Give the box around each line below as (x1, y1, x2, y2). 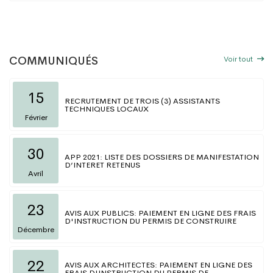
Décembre (17, 224, 54, 235)
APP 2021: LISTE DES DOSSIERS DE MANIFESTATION (65, 151, 259, 162)
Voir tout (224, 54, 255, 65)
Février (24, 112, 48, 123)
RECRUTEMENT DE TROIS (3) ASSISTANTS (65, 95, 220, 106)
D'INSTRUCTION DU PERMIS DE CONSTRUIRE (65, 215, 236, 226)
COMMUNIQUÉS (9, 54, 98, 68)
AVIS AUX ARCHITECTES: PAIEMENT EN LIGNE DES (65, 260, 252, 271)
